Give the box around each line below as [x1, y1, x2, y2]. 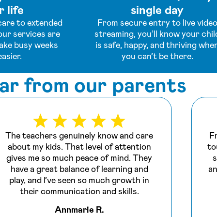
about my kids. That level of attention [7, 140, 151, 153]
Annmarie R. [54, 203, 104, 216]
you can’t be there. [121, 50, 193, 62]
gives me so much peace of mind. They [6, 152, 153, 164]
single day [131, 2, 184, 18]
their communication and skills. [19, 185, 139, 197]
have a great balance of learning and [10, 163, 148, 175]
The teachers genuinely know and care [5, 129, 154, 141]
